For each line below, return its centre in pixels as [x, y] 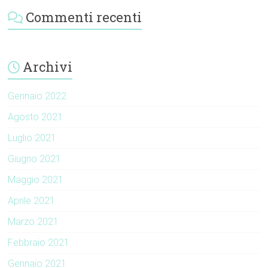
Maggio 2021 [36, 180]
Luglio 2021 [32, 138]
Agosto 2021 [36, 117]
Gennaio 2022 [37, 96]
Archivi [48, 67]
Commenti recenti [84, 17]
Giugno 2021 [35, 159]
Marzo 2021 [33, 222]
